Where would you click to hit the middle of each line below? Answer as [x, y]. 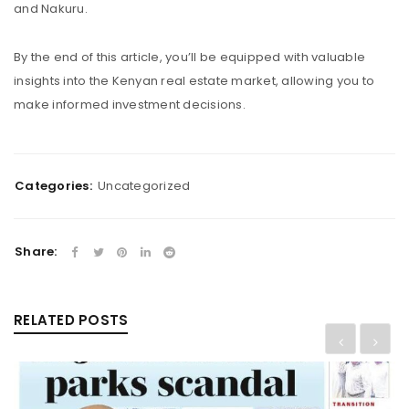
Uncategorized [144, 186]
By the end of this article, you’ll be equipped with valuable [189, 58]
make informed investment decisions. [130, 105]
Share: [36, 252]
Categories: [53, 186]
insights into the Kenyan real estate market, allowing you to [194, 81]
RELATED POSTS [71, 320]
